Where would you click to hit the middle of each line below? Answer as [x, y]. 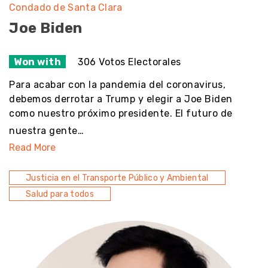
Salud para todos [60, 194]
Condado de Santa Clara [66, 7]
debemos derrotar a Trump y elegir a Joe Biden [121, 99]
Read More [32, 147]
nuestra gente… [46, 131]
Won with [37, 62]
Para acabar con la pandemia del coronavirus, [117, 85]
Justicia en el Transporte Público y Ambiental [117, 178]
